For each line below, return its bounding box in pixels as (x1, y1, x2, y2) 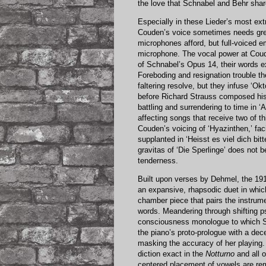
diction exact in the (138, 249, 205, 258)
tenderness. (138, 156, 178, 165)
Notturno (205, 249, 235, 258)
